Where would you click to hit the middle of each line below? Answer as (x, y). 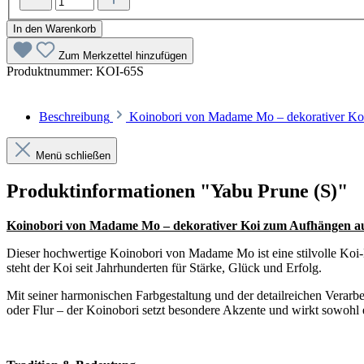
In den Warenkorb (54, 29)
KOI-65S (120, 71)
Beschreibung (74, 117)
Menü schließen (71, 156)
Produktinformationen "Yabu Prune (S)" (177, 191)
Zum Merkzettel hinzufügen (123, 56)
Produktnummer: (51, 71)
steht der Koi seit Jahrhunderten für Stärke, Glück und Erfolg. (164, 268)
